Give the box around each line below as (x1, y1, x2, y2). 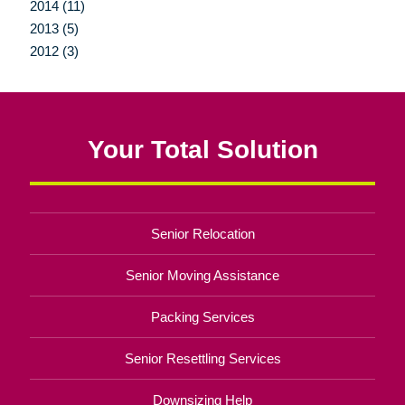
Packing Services (150, 308, 255, 325)
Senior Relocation (150, 225, 255, 241)
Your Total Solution (87, 134, 318, 164)
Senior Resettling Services (124, 350, 281, 366)
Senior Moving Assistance (126, 267, 279, 283)
